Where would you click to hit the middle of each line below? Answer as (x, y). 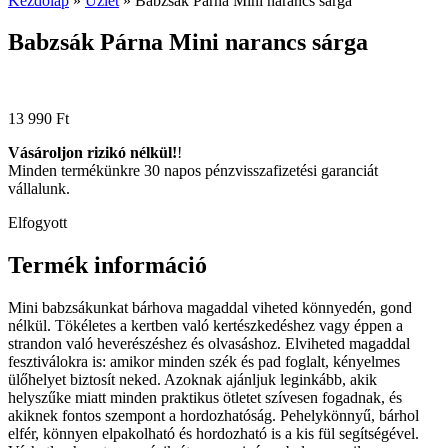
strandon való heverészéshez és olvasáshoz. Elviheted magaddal (209, 344)
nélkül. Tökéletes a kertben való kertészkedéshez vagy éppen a (205, 326)
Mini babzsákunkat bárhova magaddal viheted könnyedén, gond (210, 308)
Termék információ (107, 265)
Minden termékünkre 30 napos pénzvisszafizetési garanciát (193, 171)
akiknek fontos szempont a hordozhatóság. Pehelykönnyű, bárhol (213, 416)
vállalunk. (39, 189)
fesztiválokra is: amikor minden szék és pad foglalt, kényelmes (204, 362)
